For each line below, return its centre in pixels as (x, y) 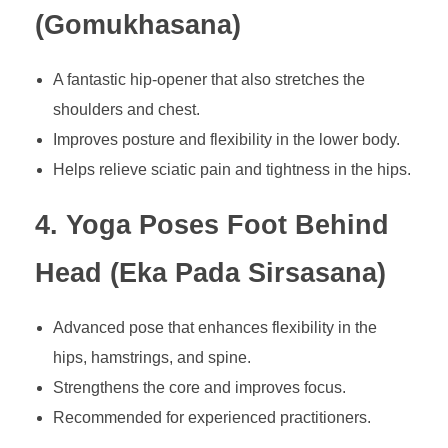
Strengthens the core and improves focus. (199, 388)
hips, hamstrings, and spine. (151, 358)
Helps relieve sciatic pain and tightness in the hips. (231, 170)
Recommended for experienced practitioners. (211, 418)
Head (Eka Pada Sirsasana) (210, 273)
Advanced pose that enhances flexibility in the (214, 328)
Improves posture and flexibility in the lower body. (226, 140)
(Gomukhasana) (138, 24)
